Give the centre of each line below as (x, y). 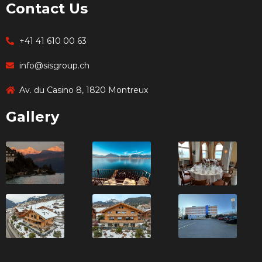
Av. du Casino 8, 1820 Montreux (83, 90)
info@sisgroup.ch (54, 65)
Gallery (32, 116)
